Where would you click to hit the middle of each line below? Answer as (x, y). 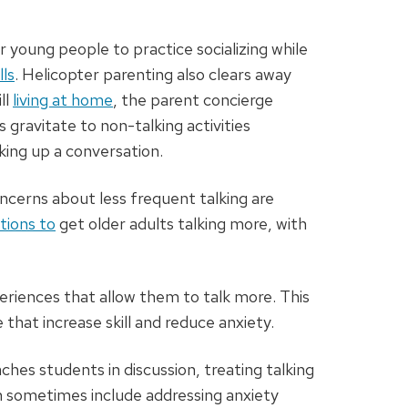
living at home (63, 100)
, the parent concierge (193, 100)
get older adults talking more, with (181, 224)
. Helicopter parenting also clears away (153, 75)
